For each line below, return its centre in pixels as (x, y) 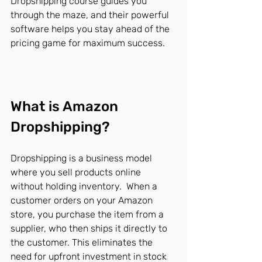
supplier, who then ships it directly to (90, 229)
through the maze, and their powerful (91, 15)
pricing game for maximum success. (88, 43)
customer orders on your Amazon (83, 201)
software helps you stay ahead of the (91, 29)
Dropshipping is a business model (82, 158)
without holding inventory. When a (85, 187)
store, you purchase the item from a (88, 215)
